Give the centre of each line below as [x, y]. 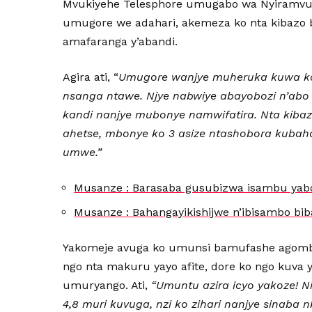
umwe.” [83, 152]
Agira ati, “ [91, 77]
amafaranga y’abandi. [120, 41]
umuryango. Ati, [106, 285]
